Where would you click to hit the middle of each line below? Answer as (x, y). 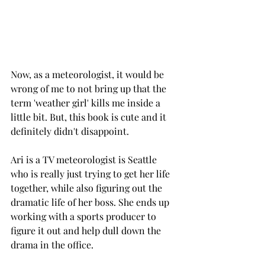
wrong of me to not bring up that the (90, 89)
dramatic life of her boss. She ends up (91, 202)
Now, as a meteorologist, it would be (88, 75)
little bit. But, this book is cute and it (90, 117)
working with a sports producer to (85, 216)
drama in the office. (52, 245)
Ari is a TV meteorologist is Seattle (85, 160)
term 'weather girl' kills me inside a (87, 103)
